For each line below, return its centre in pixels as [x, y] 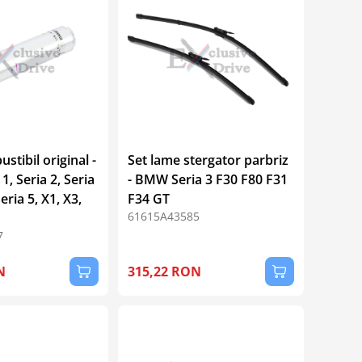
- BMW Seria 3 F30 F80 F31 [207, 179]
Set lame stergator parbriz [208, 160]
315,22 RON [164, 271]
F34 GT [148, 198]
